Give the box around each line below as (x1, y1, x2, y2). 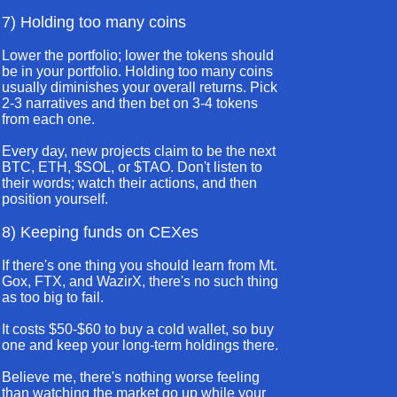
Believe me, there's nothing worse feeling (2, 370, 260, 385)
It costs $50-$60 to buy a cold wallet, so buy (2, 322, 274, 337)
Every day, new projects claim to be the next (2, 144, 276, 159)
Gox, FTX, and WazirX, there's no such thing (2, 274, 278, 289)
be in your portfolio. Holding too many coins (2, 64, 273, 79)
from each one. (2, 112, 95, 127)
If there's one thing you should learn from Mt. (2, 258, 277, 273)
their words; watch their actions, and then (2, 175, 257, 191)
